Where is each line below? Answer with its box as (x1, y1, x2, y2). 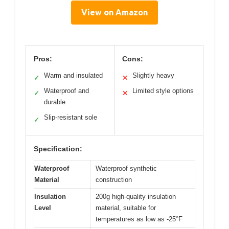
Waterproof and (44, 86, 89, 95)
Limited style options (132, 86, 194, 95)
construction (96, 175, 132, 184)
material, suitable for (96, 203, 156, 212)
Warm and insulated (44, 71, 103, 79)
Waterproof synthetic (96, 164, 157, 172)
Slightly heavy (132, 71, 174, 79)
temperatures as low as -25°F (96, 215, 182, 223)
